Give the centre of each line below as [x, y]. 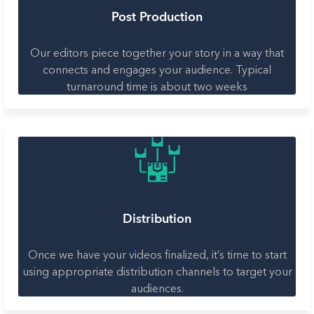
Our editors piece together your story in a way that [157, 52]
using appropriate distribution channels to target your [157, 271]
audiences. [157, 288]
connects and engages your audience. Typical [157, 69]
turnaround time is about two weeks [157, 86]
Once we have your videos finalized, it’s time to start [157, 254]
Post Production [157, 17]
